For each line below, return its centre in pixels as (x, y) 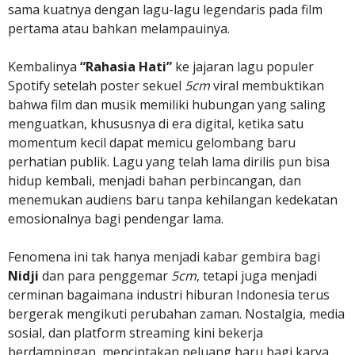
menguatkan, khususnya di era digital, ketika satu (156, 124)
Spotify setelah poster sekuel (96, 86)
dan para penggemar (105, 276)
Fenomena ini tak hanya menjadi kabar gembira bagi (164, 257)
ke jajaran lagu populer (243, 67)
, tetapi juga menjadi (257, 276)
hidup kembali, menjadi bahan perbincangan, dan (155, 181)
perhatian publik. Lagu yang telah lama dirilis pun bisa (169, 162)
